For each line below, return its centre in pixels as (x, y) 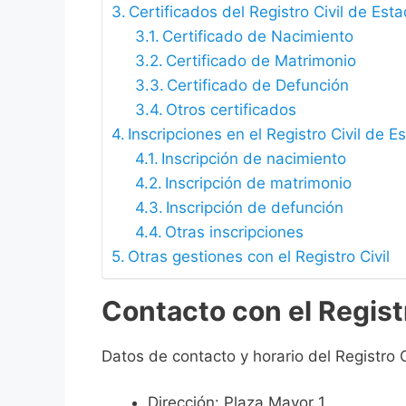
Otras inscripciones (234, 232)
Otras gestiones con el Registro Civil (259, 257)
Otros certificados (231, 110)
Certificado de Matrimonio (261, 61)
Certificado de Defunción (257, 86)
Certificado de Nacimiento (257, 37)
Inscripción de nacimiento (253, 159)
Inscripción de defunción (254, 208)
